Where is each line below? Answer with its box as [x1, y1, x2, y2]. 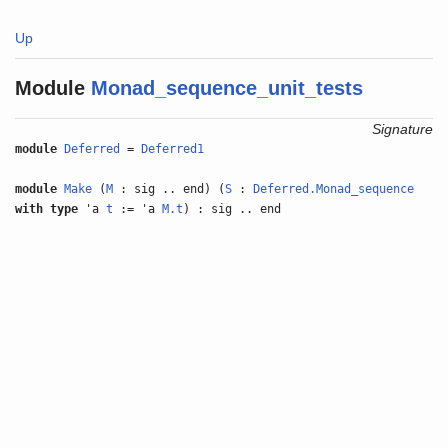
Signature [371, 121, 433, 137]
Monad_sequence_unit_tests [91, 77, 364, 99]
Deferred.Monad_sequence [253, 182, 415, 196]
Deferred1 [141, 142, 205, 156]
